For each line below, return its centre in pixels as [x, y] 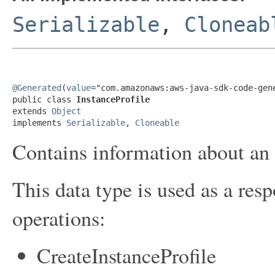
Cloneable [157, 123]
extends [32, 111]
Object [66, 111]
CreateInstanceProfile [126, 255]
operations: [59, 218]
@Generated [37, 88]
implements [39, 123]
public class [44, 99]
